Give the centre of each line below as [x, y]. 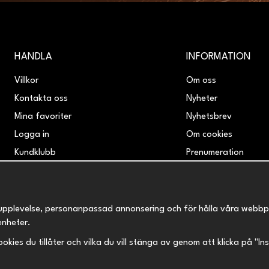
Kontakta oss [41, 98]
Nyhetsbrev [209, 116]
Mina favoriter [43, 116]
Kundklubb [35, 153]
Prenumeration [215, 153]
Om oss [201, 80]
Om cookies [209, 134]
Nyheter [201, 98]
